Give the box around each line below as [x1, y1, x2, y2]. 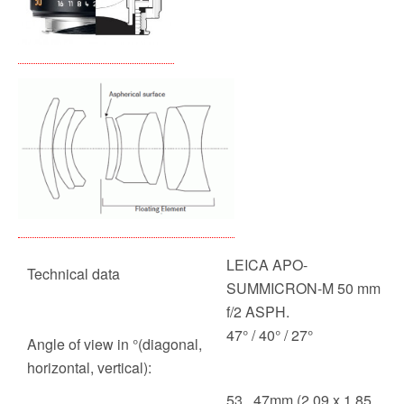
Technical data [27, 262, 120, 284]
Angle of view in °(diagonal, [27, 333, 202, 354]
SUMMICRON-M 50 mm [226, 277, 381, 298]
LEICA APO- [226, 253, 308, 275]
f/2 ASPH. [226, 300, 289, 322]
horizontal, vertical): [27, 356, 151, 378]
